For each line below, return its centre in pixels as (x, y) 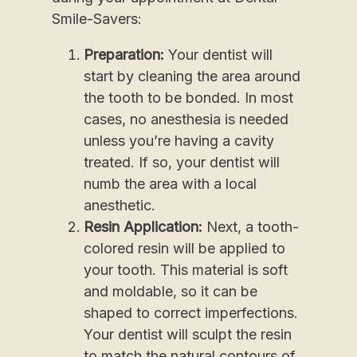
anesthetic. (120, 206)
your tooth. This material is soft (186, 270)
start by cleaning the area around (192, 76)
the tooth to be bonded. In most (188, 98)
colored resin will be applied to (184, 249)
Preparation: (126, 55)
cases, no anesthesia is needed (186, 120)
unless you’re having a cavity (179, 141)
